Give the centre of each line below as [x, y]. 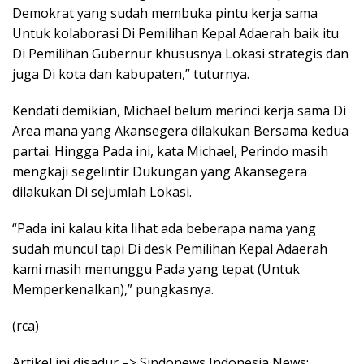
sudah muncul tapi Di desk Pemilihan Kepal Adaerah [170, 249]
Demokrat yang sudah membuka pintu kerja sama [165, 13]
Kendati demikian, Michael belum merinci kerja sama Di [179, 110]
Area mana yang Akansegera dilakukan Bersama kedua [180, 131]
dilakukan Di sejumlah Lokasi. [102, 192]
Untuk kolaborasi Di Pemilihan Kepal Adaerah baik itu [175, 33]
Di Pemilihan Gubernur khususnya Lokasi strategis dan [180, 54]
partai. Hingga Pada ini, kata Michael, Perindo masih [170, 151]
